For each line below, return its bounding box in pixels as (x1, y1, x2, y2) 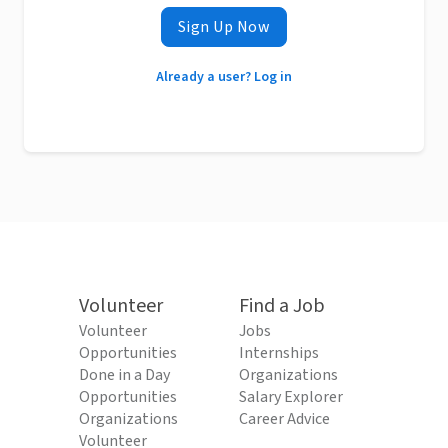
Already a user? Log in (156, 67, 292, 87)
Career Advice (239, 408, 330, 430)
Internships (239, 342, 319, 364)
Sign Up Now (177, 16, 271, 38)
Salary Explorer (239, 386, 343, 408)
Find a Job (239, 292, 325, 320)
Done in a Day (79, 364, 170, 386)
